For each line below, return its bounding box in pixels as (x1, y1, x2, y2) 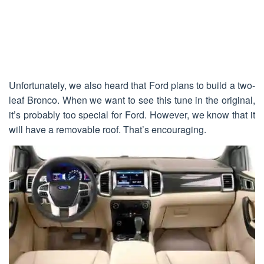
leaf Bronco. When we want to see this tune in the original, (9, 93, 255, 107)
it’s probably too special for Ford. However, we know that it (9, 108, 255, 122)
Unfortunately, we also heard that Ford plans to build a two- (9, 78, 255, 93)
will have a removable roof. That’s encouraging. (9, 123, 206, 137)
